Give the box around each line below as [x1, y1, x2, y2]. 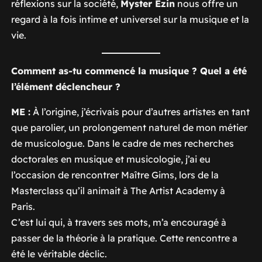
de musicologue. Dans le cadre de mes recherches [11, 137, 234, 149]
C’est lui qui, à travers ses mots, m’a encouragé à [11, 216, 226, 228]
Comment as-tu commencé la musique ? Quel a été [11, 64, 247, 77]
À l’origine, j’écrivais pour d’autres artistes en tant [30, 105, 250, 118]
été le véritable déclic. [11, 247, 107, 260]
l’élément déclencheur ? [11, 80, 120, 92]
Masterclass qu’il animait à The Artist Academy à [11, 184, 225, 196]
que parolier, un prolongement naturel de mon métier [11, 121, 247, 133]
